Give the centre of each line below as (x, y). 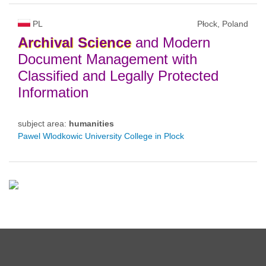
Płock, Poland (223, 23)
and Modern (171, 42)
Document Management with (107, 59)
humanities (91, 123)
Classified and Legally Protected (118, 75)
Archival (46, 42)
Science (104, 42)
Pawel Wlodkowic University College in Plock (101, 136)
